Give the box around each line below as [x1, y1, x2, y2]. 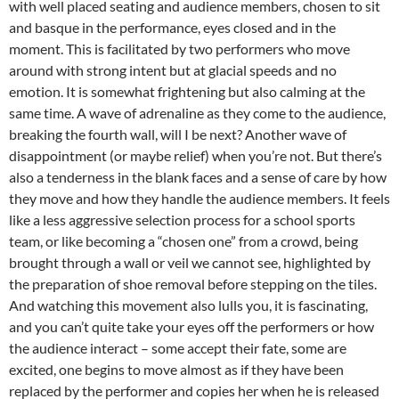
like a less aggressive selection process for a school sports [9, 211, 355, 229]
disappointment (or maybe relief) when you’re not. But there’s [9, 147, 382, 165]
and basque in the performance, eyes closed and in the [9, 19, 336, 37]
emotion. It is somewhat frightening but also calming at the [9, 83, 365, 101]
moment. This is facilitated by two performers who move [9, 40, 350, 58]
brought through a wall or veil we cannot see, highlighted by [9, 254, 370, 272]
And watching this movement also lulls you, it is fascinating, [9, 297, 368, 314]
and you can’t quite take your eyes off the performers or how [9, 318, 374, 336]
